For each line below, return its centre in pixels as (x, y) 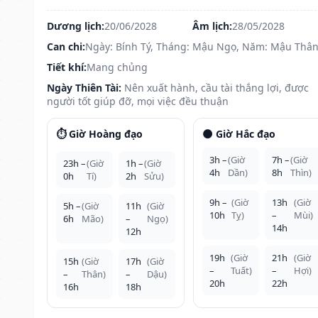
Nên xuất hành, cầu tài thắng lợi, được (216, 87)
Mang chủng (117, 67)
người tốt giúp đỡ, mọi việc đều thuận (138, 101)
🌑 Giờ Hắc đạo (238, 133)
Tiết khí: (67, 67)
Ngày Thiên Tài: (84, 87)
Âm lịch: (212, 26)
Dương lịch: (76, 26)
